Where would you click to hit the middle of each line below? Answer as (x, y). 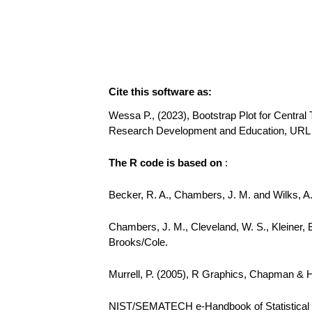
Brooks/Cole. (138, 242)
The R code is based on (167, 163)
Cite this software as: (160, 92)
